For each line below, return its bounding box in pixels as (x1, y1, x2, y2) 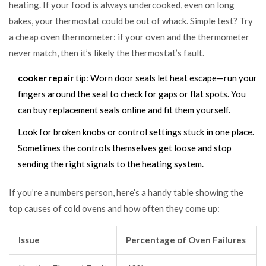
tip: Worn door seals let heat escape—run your (74, 72, 257, 83)
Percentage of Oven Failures (126, 234, 246, 245)
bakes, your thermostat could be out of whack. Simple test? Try (9, 15, 253, 26)
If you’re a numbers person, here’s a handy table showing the (9, 186, 243, 198)
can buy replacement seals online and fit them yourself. (18, 104, 230, 115)
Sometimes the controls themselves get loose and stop (18, 142, 232, 153)
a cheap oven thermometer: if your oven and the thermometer (9, 31, 249, 42)
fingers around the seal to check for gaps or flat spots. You (18, 88, 246, 99)
